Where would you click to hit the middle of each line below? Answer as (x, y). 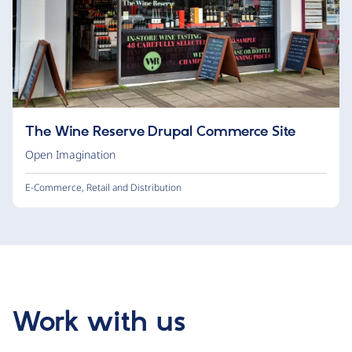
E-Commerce (53, 187)
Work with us (99, 323)
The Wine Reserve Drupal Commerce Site (160, 132)
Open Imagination (70, 154)
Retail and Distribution (134, 187)
